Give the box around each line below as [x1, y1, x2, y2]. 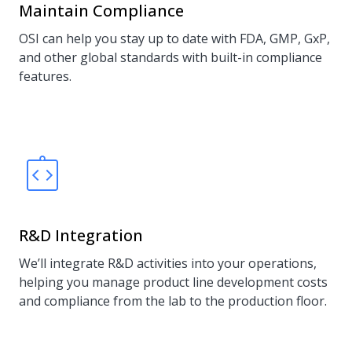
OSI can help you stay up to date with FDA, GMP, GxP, [19, 30, 330, 47]
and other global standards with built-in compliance [19, 49, 322, 66]
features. [19, 68, 71, 85]
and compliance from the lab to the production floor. [19, 292, 327, 310]
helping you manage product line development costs [19, 273, 328, 291]
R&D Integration [19, 225, 143, 246]
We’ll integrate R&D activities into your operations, [19, 255, 317, 272]
